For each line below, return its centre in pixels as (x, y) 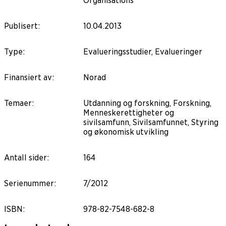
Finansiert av (28, 77)
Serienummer (29, 183)
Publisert (21, 26)
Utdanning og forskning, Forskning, (147, 103)
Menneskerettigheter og (129, 112)
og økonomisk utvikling (126, 132)
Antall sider (25, 157)
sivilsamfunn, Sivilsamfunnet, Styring (151, 122)
